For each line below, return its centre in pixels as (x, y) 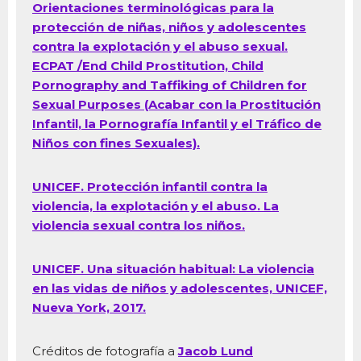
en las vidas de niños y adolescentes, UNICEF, (180, 288)
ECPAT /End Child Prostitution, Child (148, 66)
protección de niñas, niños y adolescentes (169, 27)
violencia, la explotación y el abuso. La (156, 206)
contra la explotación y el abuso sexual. (160, 47)
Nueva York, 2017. (89, 308)
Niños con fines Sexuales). (116, 143)
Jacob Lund (216, 351)
